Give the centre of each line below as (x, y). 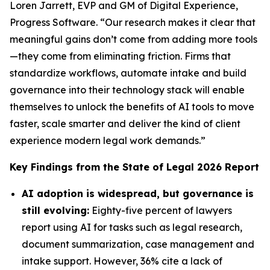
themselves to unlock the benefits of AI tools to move (132, 107)
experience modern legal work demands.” (108, 140)
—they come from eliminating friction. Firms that (120, 56)
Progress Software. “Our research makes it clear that (133, 22)
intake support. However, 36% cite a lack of (122, 261)
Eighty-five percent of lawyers (161, 210)
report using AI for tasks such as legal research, (132, 227)
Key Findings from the (66, 167)
